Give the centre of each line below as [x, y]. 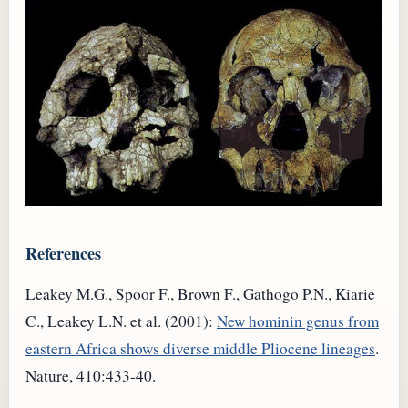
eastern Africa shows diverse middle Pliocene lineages [200, 348]
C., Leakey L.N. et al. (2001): [121, 321]
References [63, 253]
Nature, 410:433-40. [91, 375]
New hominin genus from [298, 321]
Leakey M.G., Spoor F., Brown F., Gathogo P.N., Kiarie [200, 293]
